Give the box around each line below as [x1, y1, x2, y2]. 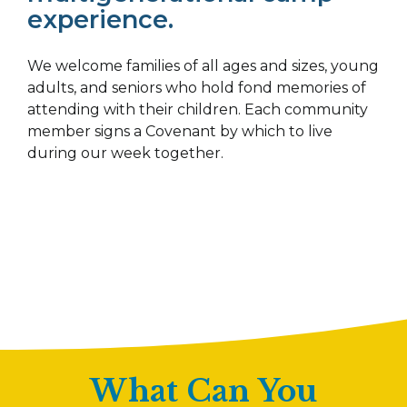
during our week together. [27, 144, 223, 163]
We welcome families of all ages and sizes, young [27, 57, 379, 75]
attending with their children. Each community [27, 101, 368, 119]
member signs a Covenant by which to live [27, 123, 333, 141]
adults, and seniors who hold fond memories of [27, 79, 366, 97]
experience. [27, 5, 174, 35]
